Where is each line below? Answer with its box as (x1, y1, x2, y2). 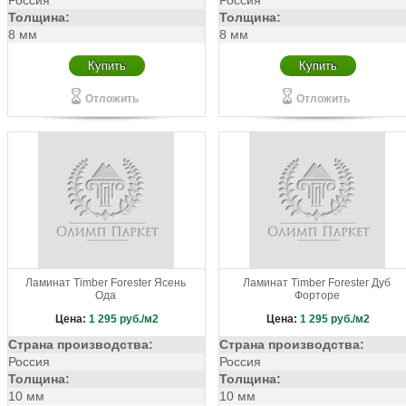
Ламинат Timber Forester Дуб (243, 276, 391, 289)
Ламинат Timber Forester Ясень (25, 276, 186, 289)
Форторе (294, 289, 340, 302)
